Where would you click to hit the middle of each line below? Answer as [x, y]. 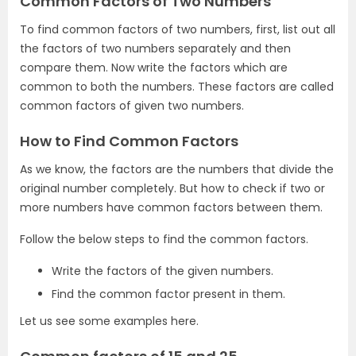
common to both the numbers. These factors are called [177, 87]
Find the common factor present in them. [168, 294]
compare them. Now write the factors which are [154, 68]
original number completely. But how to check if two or [172, 188]
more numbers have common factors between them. [171, 207]
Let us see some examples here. [109, 321]
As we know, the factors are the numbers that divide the [177, 169]
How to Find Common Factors [129, 141]
